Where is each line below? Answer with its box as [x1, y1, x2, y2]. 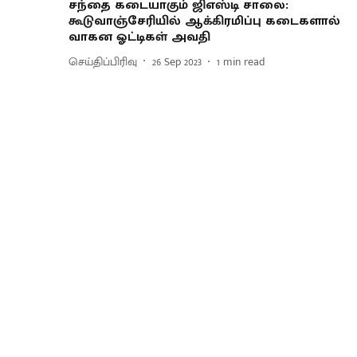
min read [223, 52, 265, 71]
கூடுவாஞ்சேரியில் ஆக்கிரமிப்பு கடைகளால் [69, 10, 340, 33]
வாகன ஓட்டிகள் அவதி [69, 26, 210, 49]
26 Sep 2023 [152, 52, 202, 71]
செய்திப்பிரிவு [69, 52, 137, 71]
